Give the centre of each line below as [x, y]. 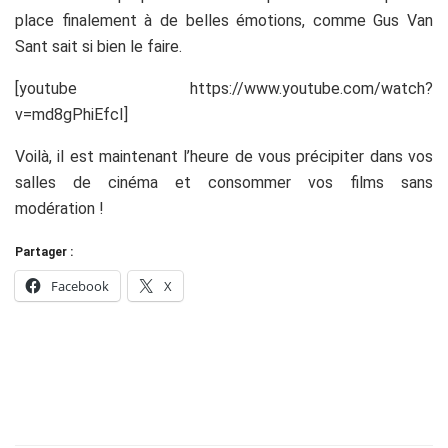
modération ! [59, 208]
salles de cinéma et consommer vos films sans [224, 182]
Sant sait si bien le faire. [98, 46]
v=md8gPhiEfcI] [71, 114]
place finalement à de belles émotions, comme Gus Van [224, 20]
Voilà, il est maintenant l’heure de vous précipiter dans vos [224, 156]
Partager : [44, 251]
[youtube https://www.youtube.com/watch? [224, 88]
